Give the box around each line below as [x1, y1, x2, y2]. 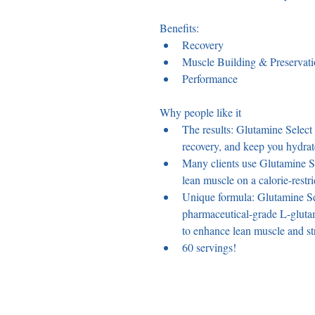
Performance [182, 71, 238, 86]
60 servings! [182, 240, 236, 255]
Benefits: [160, 20, 202, 36]
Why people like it [160, 105, 245, 120]
